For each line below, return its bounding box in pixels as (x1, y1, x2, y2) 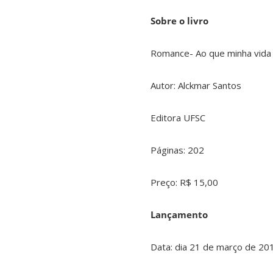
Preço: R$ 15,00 (151, 176, 218, 189)
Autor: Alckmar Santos (151, 79, 241, 92)
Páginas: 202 (151, 144, 204, 157)
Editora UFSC (151, 112, 205, 124)
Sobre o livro (151, 15, 208, 27)
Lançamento (151, 208, 208, 221)
